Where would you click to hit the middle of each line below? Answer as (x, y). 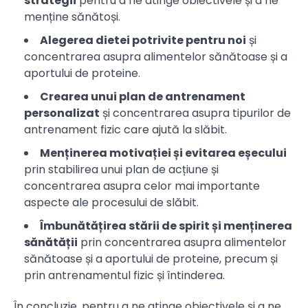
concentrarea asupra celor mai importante (142, 186)
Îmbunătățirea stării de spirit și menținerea (166, 226)
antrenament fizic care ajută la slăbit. (125, 130)
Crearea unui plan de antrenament (143, 97)
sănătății (51, 243)
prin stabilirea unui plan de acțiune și (121, 170)
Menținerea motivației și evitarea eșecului (163, 153)
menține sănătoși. (72, 17)
